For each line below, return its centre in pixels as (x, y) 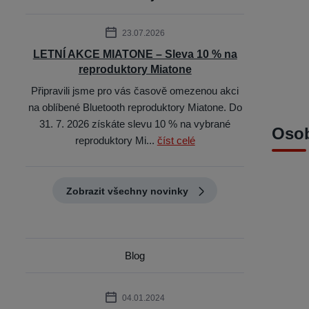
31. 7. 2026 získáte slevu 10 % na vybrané (135, 124)
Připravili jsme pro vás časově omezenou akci (135, 91)
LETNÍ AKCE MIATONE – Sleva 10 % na (135, 54)
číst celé (176, 140)
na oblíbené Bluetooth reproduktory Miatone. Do (135, 107)
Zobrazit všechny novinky (128, 191)
